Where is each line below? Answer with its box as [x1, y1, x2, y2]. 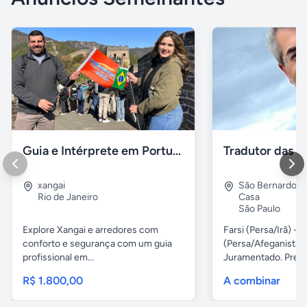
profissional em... [23, 251, 94, 264]
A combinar [223, 274, 281, 288]
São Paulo [238, 203, 281, 215]
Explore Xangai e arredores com [23, 224, 158, 236]
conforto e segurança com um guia [23, 238, 172, 250]
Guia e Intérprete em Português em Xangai [173, 143, 181, 159]
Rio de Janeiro [38, 191, 98, 204]
